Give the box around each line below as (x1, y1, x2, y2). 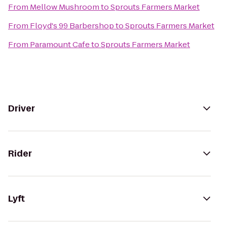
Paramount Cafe (30, 39, 90, 50)
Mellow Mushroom (30, 2, 99, 12)
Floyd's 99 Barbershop (30, 20, 114, 31)
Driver (8, 102, 35, 115)
